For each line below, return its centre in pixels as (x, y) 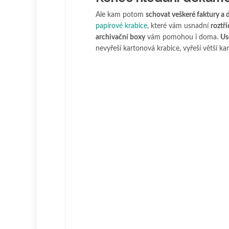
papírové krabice (121, 26)
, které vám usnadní (179, 26)
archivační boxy (120, 38)
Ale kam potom (121, 15)
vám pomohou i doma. (183, 38)
